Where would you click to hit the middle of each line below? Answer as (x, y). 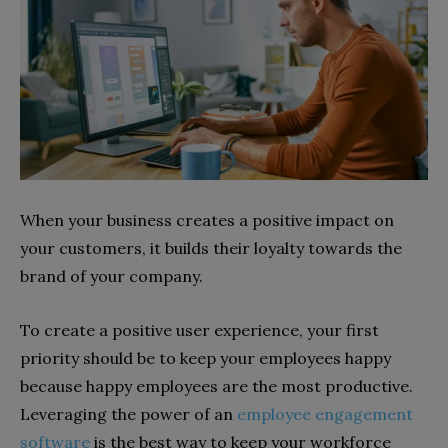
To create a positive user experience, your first (199, 330)
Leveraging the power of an (128, 414)
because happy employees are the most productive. (216, 386)
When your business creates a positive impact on (207, 220)
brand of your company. (113, 276)
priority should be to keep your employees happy (205, 358)
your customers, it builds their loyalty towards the (211, 248)
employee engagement (325, 414)
